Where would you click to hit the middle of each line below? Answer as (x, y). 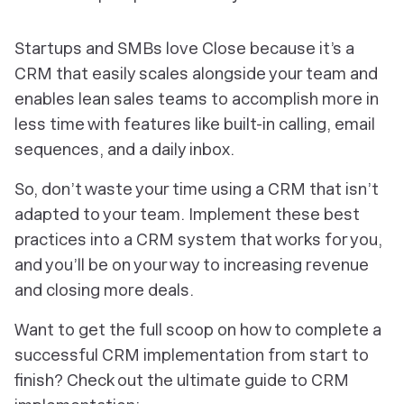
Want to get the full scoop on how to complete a (198, 330)
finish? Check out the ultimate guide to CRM (182, 381)
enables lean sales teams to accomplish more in (197, 99)
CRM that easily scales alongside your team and (196, 74)
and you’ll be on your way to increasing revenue (192, 265)
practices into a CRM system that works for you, (198, 240)
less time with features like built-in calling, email (195, 124)
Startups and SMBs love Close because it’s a (184, 49)
